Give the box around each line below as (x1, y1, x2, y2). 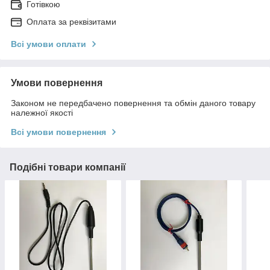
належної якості (11, 107, 73, 118)
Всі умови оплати (11, 39, 86, 49)
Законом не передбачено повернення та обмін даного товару (11, 98, 256, 108)
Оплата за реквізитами (27, 16, 116, 27)
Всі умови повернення (11, 127, 106, 137)
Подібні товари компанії (10, 162, 126, 172)
